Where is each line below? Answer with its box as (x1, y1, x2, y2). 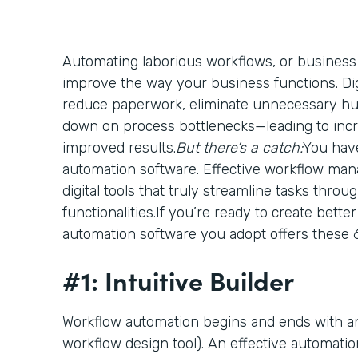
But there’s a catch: (176, 138, 303, 157)
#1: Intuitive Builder (62, 261, 294, 298)
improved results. (62, 138, 176, 157)
